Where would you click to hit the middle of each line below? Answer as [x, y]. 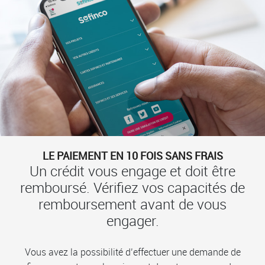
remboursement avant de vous [132, 204]
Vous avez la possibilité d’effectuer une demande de [132, 252]
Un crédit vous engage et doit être [132, 171]
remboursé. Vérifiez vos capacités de [132, 187]
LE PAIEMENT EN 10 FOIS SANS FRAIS [132, 155]
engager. [132, 220]
